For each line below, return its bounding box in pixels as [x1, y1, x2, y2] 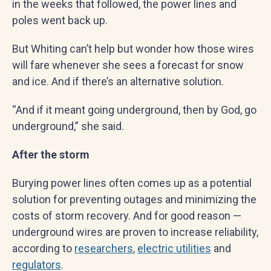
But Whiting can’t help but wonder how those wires [12, 42, 254, 55]
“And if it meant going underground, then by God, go [12, 103, 256, 116]
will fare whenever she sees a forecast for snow [12, 59, 244, 71]
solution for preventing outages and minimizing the [12, 193, 256, 206]
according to [12, 242, 74, 255]
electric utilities [137, 242, 211, 255]
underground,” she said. [12, 120, 124, 132]
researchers [74, 242, 133, 255]
